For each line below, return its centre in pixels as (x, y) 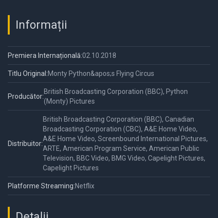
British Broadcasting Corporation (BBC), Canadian (118, 119)
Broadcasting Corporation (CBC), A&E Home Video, (120, 129)
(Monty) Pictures (69, 101)
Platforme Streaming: (41, 186)
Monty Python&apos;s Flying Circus (101, 74)
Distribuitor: (25, 144)
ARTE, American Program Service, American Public (121, 149)
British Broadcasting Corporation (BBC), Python (116, 92)
